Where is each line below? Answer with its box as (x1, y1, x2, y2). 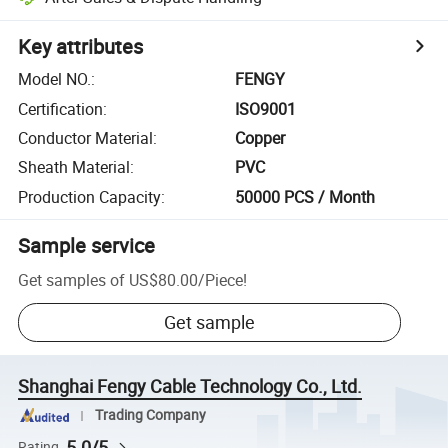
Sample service (18, 231, 156, 259)
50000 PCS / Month (235, 185, 376, 208)
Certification (18, 97, 104, 120)
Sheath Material (18, 156, 131, 179)
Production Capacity (18, 185, 162, 208)
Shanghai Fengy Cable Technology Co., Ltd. (18, 374, 363, 399)
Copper (235, 126, 286, 149)
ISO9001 (235, 97, 297, 120)
